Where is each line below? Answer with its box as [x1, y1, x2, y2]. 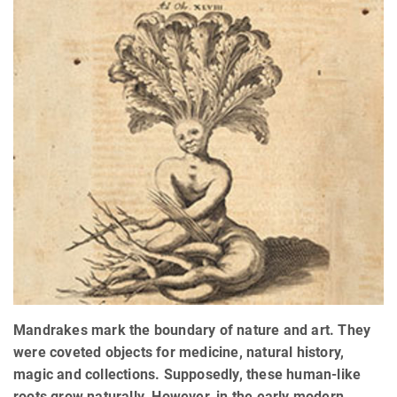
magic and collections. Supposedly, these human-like [13, 366, 362, 384]
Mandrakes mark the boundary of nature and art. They [13, 322, 371, 339]
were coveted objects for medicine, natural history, [13, 344, 345, 362]
